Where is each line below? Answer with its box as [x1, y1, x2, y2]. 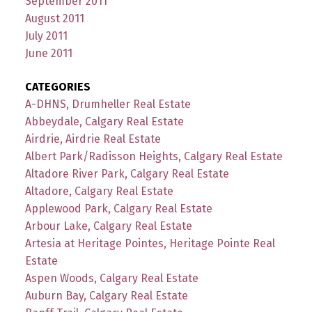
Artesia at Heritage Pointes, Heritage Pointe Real [24, 236, 275, 250]
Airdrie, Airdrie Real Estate [24, 132, 161, 146]
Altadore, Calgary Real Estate [24, 184, 173, 198]
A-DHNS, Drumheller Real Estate [24, 97, 191, 111]
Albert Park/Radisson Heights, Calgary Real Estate [24, 149, 283, 163]
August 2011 [24, 12, 84, 26]
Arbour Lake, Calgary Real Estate [24, 219, 192, 233]
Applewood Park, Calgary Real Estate [24, 201, 212, 215]
